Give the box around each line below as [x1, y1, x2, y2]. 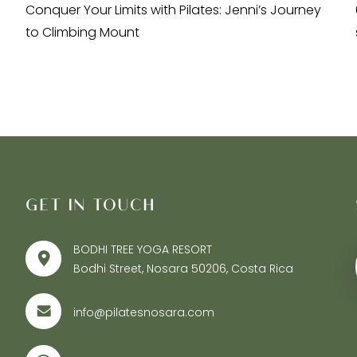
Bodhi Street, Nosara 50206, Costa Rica [73, 261, 294, 277]
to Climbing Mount [25, 23, 140, 41]
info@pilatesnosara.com [73, 304, 215, 320]
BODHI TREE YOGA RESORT [73, 241, 213, 257]
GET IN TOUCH [25, 193, 156, 214]
